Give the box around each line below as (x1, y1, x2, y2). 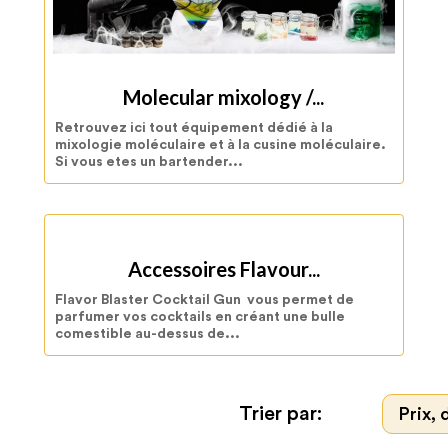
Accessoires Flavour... (127, 257, 320, 282)
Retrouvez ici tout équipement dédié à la (55, 121, 333, 136)
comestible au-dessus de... (55, 327, 240, 342)
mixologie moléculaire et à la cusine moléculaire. (55, 138, 386, 153)
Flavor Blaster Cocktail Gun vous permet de (55, 293, 354, 308)
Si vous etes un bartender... (55, 155, 243, 170)
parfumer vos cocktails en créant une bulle (55, 310, 345, 325)
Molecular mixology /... (123, 85, 325, 110)
